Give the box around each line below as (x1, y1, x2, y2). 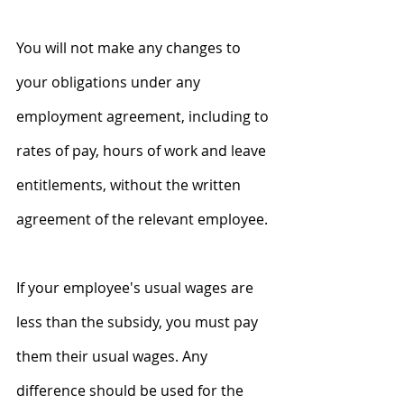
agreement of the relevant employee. (16, 208, 268, 229)
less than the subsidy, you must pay (16, 311, 262, 332)
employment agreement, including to (16, 106, 272, 126)
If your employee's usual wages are (16, 277, 257, 298)
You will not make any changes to (16, 37, 244, 58)
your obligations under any (16, 71, 204, 92)
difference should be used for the (16, 380, 247, 400)
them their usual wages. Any (16, 345, 211, 366)
